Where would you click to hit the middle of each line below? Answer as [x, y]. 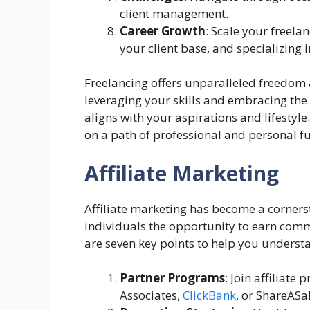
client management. [174, 13]
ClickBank [209, 295]
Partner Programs [172, 278]
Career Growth [163, 30]
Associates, [151, 295]
